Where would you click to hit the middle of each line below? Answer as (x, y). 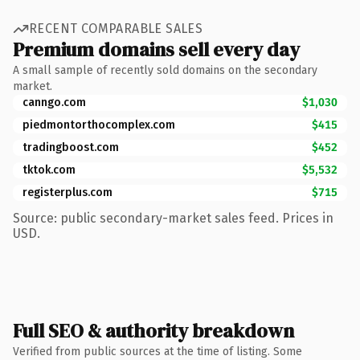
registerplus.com (67, 192)
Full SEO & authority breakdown (153, 330)
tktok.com (49, 170)
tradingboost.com (71, 147)
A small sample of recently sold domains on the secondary (165, 70)
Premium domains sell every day (156, 49)
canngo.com (54, 102)
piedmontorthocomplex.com (99, 125)
